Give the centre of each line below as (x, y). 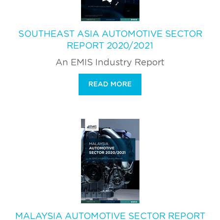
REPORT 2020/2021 (110, 46)
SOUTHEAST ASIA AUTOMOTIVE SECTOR (110, 34)
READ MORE (110, 84)
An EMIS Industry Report (110, 63)
